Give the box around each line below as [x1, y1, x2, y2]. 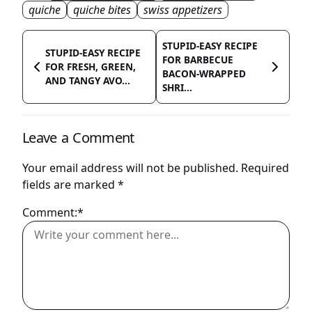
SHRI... [162, 81, 192, 95]
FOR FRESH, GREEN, [45, 60, 136, 74]
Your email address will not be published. [22, 160, 238, 176]
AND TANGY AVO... [45, 74, 130, 88]
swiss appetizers [143, 2, 222, 18]
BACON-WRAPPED [162, 67, 246, 81]
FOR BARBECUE [162, 53, 233, 67]
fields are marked [22, 177, 118, 193]
